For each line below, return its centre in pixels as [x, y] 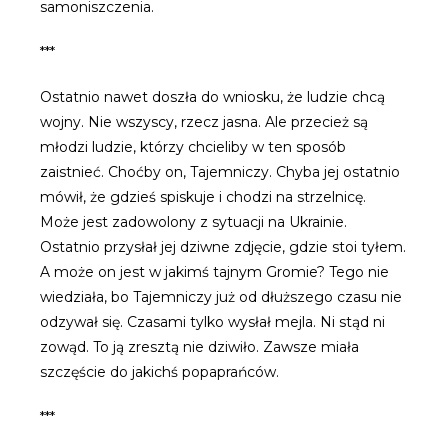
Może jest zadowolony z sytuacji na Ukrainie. [193, 222]
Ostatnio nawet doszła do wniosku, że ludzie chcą [212, 97]
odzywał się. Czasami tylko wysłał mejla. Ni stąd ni [212, 322]
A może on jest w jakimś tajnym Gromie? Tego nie [214, 272]
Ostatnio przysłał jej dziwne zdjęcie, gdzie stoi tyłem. [223, 247]
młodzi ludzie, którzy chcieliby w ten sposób [193, 147]
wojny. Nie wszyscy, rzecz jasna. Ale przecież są [204, 122]
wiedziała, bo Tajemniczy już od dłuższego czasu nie [221, 297]
